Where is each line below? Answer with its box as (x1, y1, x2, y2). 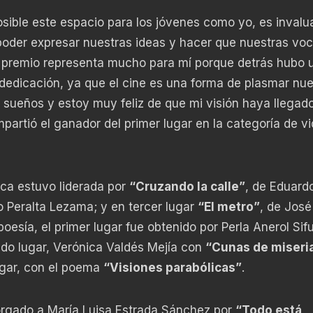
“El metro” (197, 199, 260, 214)
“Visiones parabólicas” (103, 260, 242, 275)
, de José (259, 199, 312, 214)
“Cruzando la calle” (129, 179, 245, 194)
